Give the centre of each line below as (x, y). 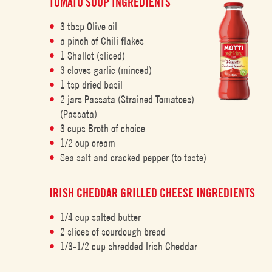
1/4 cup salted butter (101, 217)
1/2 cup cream (88, 143)
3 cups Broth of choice (103, 128)
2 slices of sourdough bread (113, 232)
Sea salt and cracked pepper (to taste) (134, 158)
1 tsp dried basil (92, 85)
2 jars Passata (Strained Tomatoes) (127, 99)
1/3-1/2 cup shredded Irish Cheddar (129, 246)
